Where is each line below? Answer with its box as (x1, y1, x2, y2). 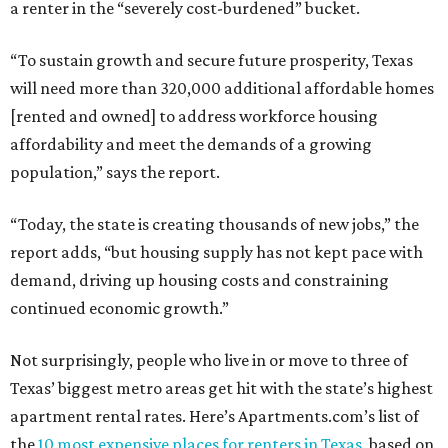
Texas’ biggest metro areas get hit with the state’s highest (10, 378, 433, 399)
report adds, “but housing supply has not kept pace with (10, 242, 423, 263)
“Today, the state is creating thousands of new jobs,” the (10, 214, 419, 235)
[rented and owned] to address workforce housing (10, 106, 378, 127)
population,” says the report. (10, 162, 220, 183)
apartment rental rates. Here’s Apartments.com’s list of (10, 406, 419, 427)
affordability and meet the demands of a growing (10, 134, 372, 155)
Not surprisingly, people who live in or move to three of (10, 350, 408, 371)
